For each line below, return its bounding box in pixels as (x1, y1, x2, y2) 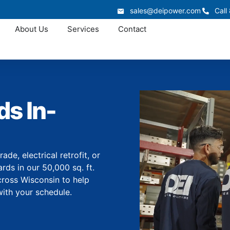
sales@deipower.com (129, 6, 201, 15)
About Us (14, 24, 48, 34)
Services (67, 24, 99, 34)
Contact (118, 24, 146, 34)
